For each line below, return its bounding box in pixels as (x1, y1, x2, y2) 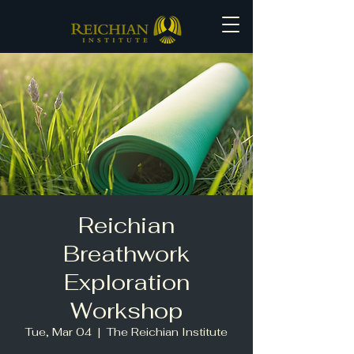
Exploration (63, 268, 190, 296)
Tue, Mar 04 (25, 325, 92, 339)
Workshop (70, 296, 183, 325)
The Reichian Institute (107, 325, 228, 339)
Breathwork (63, 239, 190, 268)
